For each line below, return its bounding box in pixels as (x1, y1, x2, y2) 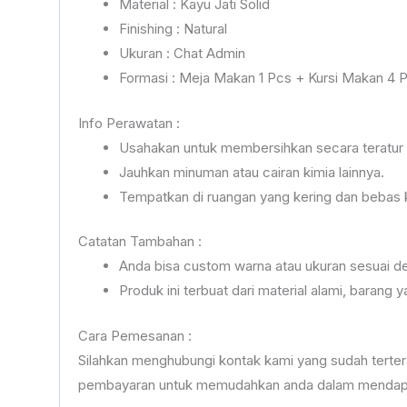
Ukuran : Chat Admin (118, 45, 245, 63)
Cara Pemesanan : (77, 326, 192, 344)
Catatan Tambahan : (77, 233, 202, 251)
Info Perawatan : (77, 114, 180, 132)
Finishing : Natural (118, 20, 227, 38)
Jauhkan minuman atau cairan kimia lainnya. (118, 163, 384, 181)
